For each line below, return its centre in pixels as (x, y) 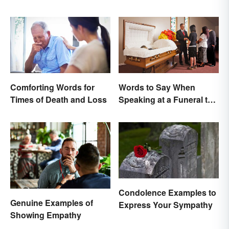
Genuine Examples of (52, 202)
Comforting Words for (52, 87)
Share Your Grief (151, 111)
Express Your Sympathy (166, 205)
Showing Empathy (46, 215)
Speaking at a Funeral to (166, 99)
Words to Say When (157, 87)
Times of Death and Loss (59, 99)
